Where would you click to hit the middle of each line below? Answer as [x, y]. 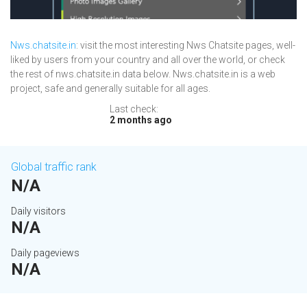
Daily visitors [38, 211]
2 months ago [141, 120]
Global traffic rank [54, 167]
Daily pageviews [45, 253]
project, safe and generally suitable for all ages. [110, 89]
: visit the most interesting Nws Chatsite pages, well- [186, 46]
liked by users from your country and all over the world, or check [148, 60]
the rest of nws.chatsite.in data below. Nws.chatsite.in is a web [143, 74]
